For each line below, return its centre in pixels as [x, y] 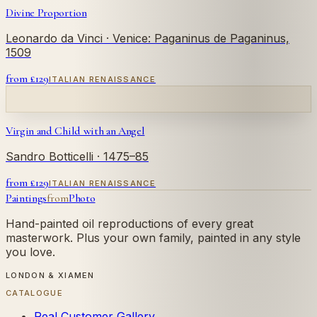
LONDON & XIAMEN [50, 275]
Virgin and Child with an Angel [75, 131]
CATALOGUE [34, 293]
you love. [30, 252]
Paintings [27, 198]
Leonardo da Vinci [54, 38]
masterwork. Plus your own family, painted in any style [153, 237]
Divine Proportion [46, 12]
